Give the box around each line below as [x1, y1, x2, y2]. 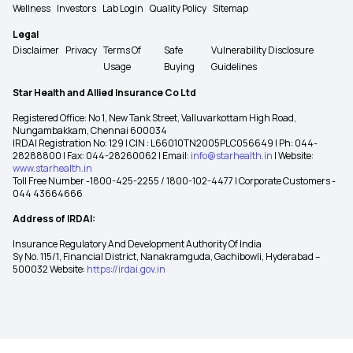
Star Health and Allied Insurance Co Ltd [13, 85, 196, 99]
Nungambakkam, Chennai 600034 [13, 123, 167, 137]
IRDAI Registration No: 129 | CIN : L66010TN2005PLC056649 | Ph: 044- [13, 136, 318, 150]
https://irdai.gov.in [87, 262, 165, 276]
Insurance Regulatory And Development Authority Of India [13, 236, 263, 251]
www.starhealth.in [13, 161, 92, 175]
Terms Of [103, 43, 141, 57]
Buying [163, 59, 195, 73]
